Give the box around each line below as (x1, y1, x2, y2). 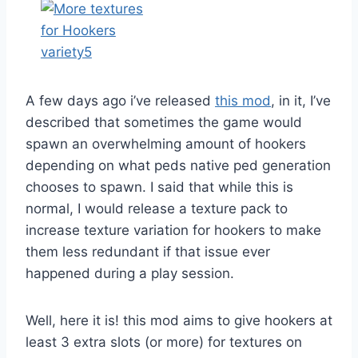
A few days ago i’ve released (26, 92, 215, 109)
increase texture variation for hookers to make (26, 221, 321, 238)
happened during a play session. (26, 265, 234, 281)
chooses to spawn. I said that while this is (26, 178, 293, 195)
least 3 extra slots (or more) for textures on (26, 333, 302, 350)
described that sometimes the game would (26, 113, 302, 130)
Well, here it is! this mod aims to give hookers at (26, 312, 332, 328)
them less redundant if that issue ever (26, 243, 270, 260)
